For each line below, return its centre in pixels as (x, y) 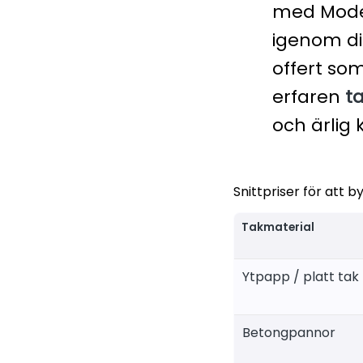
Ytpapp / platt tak (301, 276)
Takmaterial (278, 227)
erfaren (309, 96)
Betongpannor (289, 332)
